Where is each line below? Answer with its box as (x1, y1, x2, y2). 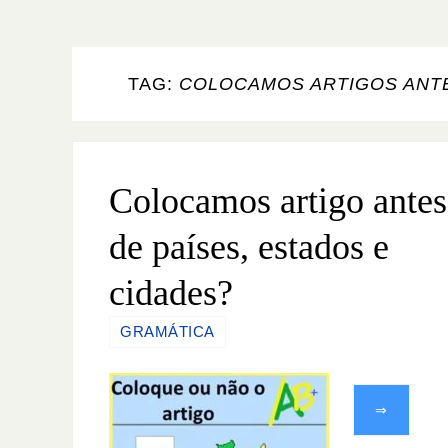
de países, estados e (109, 227, 389, 267)
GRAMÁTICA (120, 323, 215, 340)
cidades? (109, 273, 233, 313)
